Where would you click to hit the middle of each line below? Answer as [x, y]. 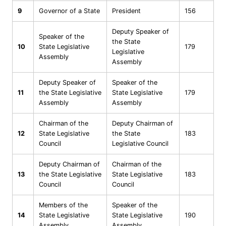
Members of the [63, 205]
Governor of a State [69, 11]
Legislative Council [140, 143]
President [126, 11]
